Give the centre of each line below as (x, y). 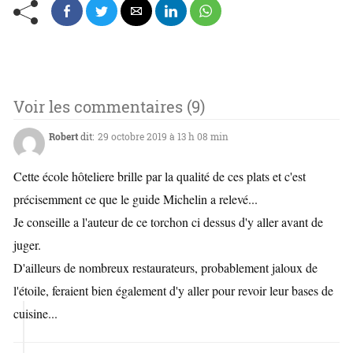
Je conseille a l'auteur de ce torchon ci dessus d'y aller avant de (168, 222)
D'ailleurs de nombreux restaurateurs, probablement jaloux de (165, 268)
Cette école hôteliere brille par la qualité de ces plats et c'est (160, 176)
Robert (63, 137)
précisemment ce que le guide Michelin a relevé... (136, 199)
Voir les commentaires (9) (109, 107)
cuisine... (35, 314)
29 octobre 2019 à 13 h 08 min (163, 137)
